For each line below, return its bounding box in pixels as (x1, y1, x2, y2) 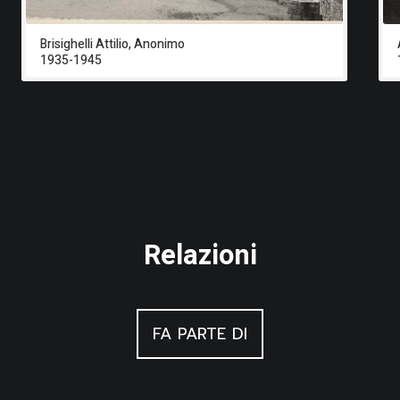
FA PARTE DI (153, 321, 247, 347)
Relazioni (143, 236, 257, 277)
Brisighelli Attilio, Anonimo (40, 35, 185, 54)
